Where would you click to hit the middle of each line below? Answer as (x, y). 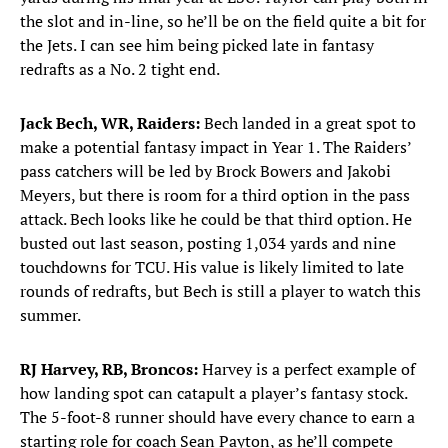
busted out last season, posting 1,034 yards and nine (208, 243)
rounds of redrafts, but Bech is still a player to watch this (220, 291)
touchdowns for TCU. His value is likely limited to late (212, 267)
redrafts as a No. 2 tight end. (123, 69)
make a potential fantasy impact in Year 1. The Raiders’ (215, 147)
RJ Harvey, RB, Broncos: (109, 369)
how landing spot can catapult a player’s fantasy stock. (213, 393)
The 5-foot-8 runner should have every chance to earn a (217, 417)
